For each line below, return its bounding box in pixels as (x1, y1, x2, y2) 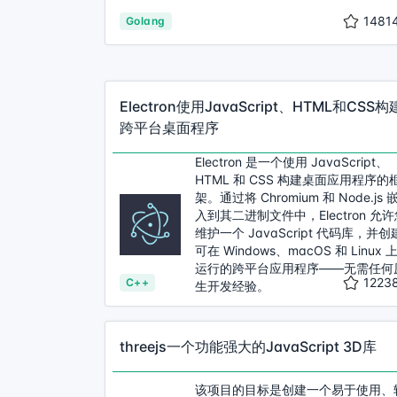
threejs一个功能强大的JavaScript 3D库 (120, 338, 377, 355)
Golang (126, 14, 166, 27)
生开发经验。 (195, 278, 269, 293)
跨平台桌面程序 (120, 119, 219, 136)
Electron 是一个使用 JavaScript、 (195, 154, 388, 169)
